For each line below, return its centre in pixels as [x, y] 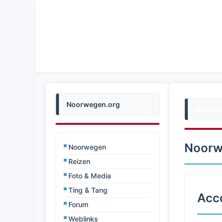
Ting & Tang [88, 190]
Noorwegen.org [93, 104]
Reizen [79, 161]
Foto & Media [90, 176]
